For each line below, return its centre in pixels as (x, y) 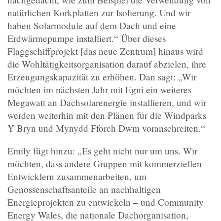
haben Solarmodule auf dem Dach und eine (92, 26)
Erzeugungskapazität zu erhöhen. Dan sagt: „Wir (102, 77)
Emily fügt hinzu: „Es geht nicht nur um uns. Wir (102, 150)
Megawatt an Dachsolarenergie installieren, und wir (107, 103)
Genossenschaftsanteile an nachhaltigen (84, 189)
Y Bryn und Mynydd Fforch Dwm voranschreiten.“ (106, 128)
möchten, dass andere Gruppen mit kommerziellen (105, 163)
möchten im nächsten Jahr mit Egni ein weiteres (99, 90)
